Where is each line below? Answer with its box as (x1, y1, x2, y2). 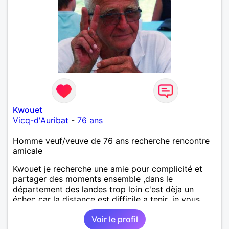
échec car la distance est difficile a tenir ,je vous (13, 194, 200, 204)
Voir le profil (91, 214, 138, 224)
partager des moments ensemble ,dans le (13, 173, 173, 184)
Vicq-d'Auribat (13, 114, 68, 125)
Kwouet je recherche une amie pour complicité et (13, 163, 202, 174)
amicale (13, 145, 42, 156)
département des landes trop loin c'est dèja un (13, 184, 194, 194)
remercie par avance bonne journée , (13, 204, 154, 215)
